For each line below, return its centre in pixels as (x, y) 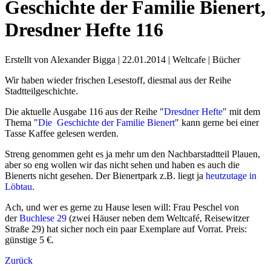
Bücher (226, 59)
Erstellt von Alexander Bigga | (64, 59)
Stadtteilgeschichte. (41, 91)
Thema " (21, 122)
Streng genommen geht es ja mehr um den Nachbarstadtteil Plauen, (132, 154)
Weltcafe (189, 59)
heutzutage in (231, 175)
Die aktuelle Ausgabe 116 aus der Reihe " (84, 111)
